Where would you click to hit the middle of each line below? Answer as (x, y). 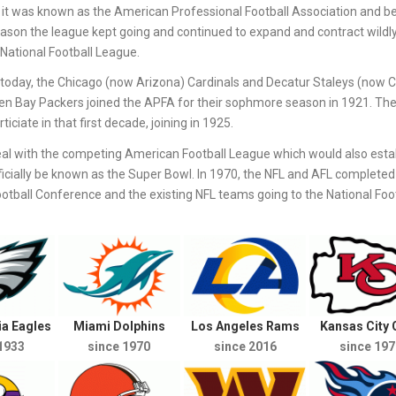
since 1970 (119, 347)
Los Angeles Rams (245, 327)
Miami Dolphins (119, 327)
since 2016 (245, 347)
